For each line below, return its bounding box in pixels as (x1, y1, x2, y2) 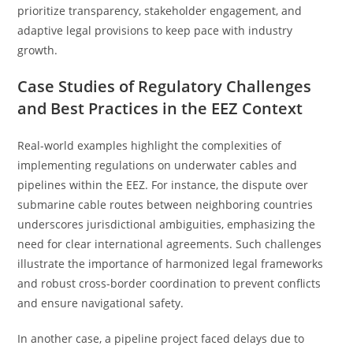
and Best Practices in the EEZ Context (17, 98, 303, 119)
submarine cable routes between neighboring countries (17, 197, 314, 212)
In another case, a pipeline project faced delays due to (17, 331, 305, 346)
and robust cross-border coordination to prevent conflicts (17, 276, 321, 291)
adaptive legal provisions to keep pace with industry (17, 23, 293, 38)
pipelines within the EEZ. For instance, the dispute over (17, 177, 309, 192)
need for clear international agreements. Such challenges (17, 236, 322, 251)
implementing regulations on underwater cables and (17, 158, 298, 173)
